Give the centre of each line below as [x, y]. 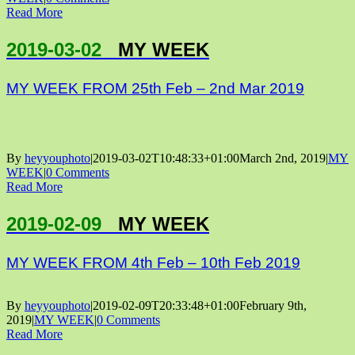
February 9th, [273, 305]
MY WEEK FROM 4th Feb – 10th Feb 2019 [153, 262]
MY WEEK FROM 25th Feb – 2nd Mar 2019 [155, 88]
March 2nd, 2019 [282, 158]
